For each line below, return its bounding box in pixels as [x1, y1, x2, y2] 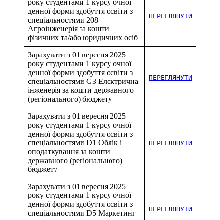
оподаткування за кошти [28, 147, 110, 156]
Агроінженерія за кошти [28, 24, 109, 33]
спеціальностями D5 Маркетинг [28, 208, 136, 217]
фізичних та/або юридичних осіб [28, 33, 137, 42]
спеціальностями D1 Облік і [28, 138, 122, 147]
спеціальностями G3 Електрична [28, 77, 138, 85]
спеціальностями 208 [28, 15, 98, 24]
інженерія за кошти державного [28, 85, 134, 94]
